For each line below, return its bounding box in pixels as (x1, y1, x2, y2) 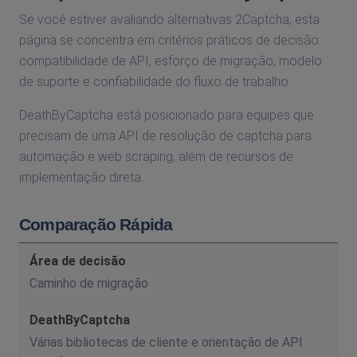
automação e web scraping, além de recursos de (19, 148, 293, 164)
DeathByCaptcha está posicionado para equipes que (19, 107, 314, 123)
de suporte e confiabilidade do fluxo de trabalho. (19, 73, 291, 89)
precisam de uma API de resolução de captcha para (19, 127, 312, 143)
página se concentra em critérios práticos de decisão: (19, 32, 321, 48)
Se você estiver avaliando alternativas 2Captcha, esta (19, 11, 320, 27)
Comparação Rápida (19, 214, 173, 233)
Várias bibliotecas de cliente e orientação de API (29, 334, 303, 350)
